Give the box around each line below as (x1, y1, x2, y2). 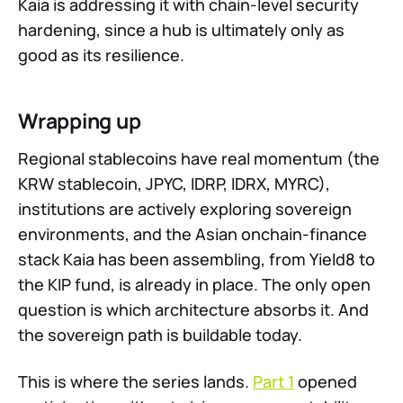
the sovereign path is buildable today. (18, 324, 302, 346)
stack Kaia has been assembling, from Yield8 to (18, 248, 375, 271)
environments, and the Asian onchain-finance (18, 223, 367, 246)
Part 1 (253, 371, 294, 393)
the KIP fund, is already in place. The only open (18, 273, 371, 296)
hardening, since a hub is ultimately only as (18, 19, 345, 41)
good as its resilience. (18, 44, 184, 67)
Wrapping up (18, 106, 141, 136)
